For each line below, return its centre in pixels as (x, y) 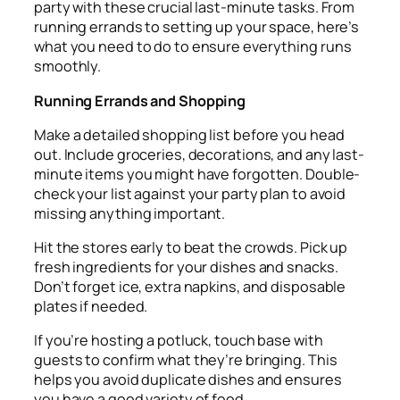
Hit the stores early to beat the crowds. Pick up (191, 248)
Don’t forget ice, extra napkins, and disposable (190, 287)
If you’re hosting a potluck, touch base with (179, 341)
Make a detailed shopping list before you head (189, 134)
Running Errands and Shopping (140, 100)
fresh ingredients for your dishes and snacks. (186, 267)
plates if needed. (91, 307)
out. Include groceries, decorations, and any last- (199, 154)
